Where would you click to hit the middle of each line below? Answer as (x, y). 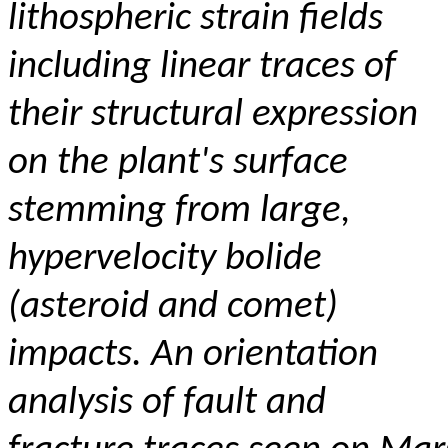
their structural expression (213, 115)
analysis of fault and (167, 403)
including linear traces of (202, 67)
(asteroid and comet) (173, 307)
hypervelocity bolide (165, 259)
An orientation (264, 355)
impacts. (79, 355)
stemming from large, (179, 211)
